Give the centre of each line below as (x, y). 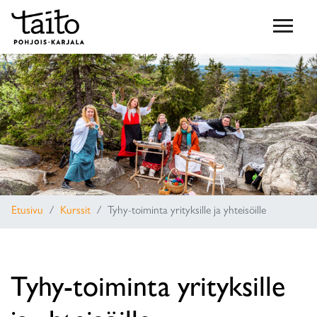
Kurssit (75, 212)
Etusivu (27, 212)
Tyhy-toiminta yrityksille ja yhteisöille (187, 212)
